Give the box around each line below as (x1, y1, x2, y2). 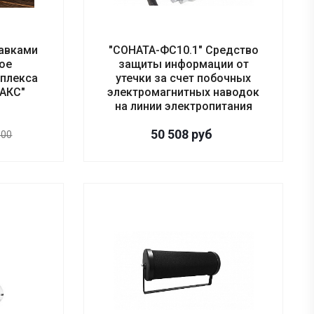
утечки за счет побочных (116, 71, 252, 86)
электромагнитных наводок (107, 86, 260, 100)
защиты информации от (118, 57, 249, 71)
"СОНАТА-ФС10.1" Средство (108, 43, 259, 57)
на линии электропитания (114, 100, 252, 114)
